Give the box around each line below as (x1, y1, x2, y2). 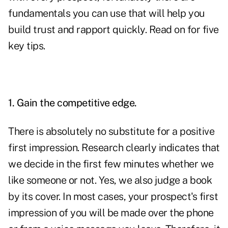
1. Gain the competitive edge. (8, 97, 139, 109)
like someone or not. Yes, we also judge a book (8, 174, 212, 187)
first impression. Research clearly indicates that (8, 141, 220, 154)
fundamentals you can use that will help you (8, 7, 205, 20)
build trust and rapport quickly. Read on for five (8, 23, 219, 36)
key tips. (8, 40, 45, 52)
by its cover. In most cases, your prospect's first (8, 190, 218, 203)
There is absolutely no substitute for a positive (8, 125, 214, 138)
